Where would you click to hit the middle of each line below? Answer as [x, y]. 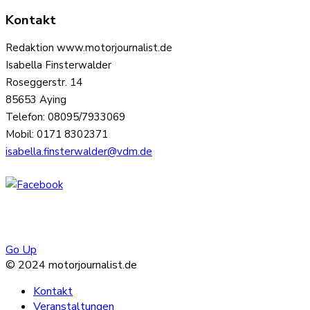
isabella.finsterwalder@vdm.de [79, 152]
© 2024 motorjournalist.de [71, 265]
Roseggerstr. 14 [44, 83]
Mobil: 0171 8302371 [57, 135]
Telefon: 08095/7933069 [65, 117]
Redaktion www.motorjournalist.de [89, 48]
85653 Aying [36, 100]
